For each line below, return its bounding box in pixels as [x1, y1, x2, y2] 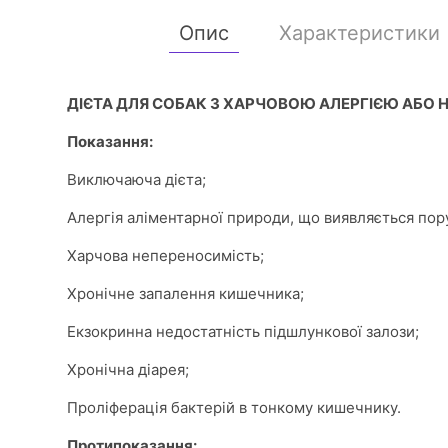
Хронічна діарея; [67, 360, 189, 379]
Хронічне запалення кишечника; [67, 284, 304, 303]
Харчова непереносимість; [67, 246, 264, 265]
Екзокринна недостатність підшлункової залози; [67, 322, 419, 341]
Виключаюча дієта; [67, 170, 206, 189]
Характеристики [278, 21, 440, 45]
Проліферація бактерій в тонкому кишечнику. [67, 398, 401, 417]
